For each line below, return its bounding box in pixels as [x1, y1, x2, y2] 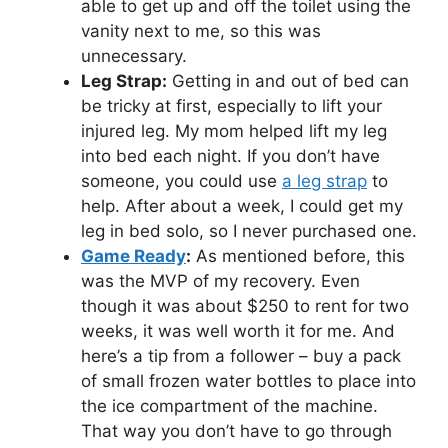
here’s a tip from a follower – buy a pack [81, 345, 401, 366]
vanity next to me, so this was [81, 20, 321, 41]
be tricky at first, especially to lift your [81, 95, 382, 116]
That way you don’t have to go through [81, 420, 392, 441]
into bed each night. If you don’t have [81, 145, 380, 166]
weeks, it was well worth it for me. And [81, 320, 395, 341]
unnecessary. [81, 45, 187, 66]
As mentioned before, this [191, 245, 405, 266]
